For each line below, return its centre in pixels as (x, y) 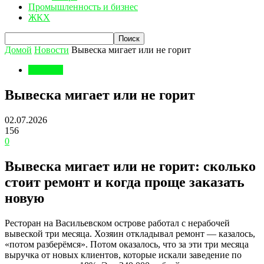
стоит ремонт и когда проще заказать (125, 182)
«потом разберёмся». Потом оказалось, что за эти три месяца (127, 244)
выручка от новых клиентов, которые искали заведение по (123, 255)
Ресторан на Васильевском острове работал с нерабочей (117, 223)
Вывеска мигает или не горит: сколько (130, 166)
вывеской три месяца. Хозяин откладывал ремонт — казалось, (130, 233)
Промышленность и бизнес (83, 7)
